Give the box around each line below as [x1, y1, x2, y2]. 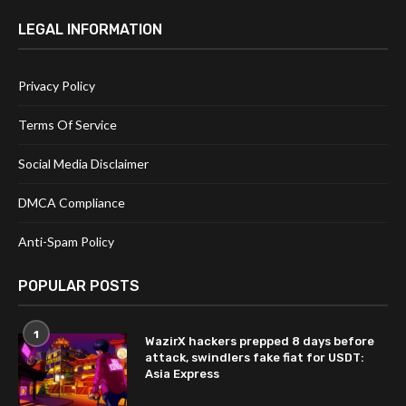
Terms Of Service [18, 117, 117, 132]
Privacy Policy [18, 78, 95, 93]
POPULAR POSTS [18, 277, 140, 295]
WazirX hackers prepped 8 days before [145, 334, 374, 348]
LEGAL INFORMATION [18, 21, 162, 38]
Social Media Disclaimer [18, 156, 149, 171]
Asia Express [145, 367, 219, 381]
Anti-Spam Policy [18, 234, 114, 249]
